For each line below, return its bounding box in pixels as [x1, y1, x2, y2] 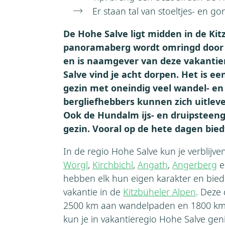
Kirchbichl [92, 158, 133, 171]
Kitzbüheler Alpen [123, 185, 196, 198]
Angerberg [172, 158, 217, 171]
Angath [138, 158, 168, 171]
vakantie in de [63, 185, 123, 198]
